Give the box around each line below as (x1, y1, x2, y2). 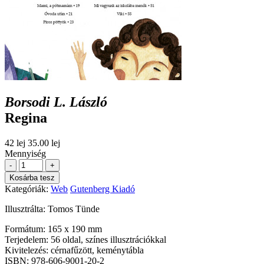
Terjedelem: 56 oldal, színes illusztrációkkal (5, 234, 166, 245)
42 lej (5, 137, 25, 148)
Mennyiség (5, 148, 46, 159)
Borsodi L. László (5, 94, 107, 110)
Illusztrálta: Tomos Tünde (5, 203, 100, 214)
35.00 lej (28, 137, 60, 148)
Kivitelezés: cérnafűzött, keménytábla (5, 245, 144, 255)
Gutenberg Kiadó (70, 183, 135, 194)
